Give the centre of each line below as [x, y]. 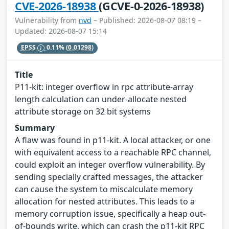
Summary [35, 128]
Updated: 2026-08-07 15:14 [61, 31]
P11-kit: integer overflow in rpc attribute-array [104, 87]
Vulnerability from [47, 20]
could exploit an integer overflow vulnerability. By [110, 165]
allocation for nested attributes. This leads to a [105, 202]
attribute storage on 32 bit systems [83, 112]
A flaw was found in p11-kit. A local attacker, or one [113, 140]
